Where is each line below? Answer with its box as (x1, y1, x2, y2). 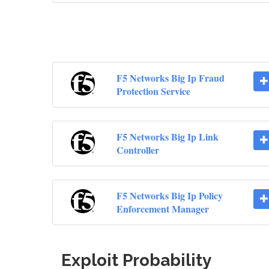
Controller (116, 143, 159, 157)
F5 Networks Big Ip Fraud (116, 71, 225, 85)
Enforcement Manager (116, 202, 209, 216)
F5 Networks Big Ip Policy (116, 189, 223, 203)
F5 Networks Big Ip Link (116, 130, 219, 144)
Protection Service (116, 84, 190, 98)
